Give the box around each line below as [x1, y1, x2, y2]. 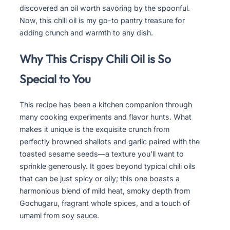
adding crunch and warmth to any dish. [20, 28, 153, 37]
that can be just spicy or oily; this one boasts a [20, 174, 180, 183]
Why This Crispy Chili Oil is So [20, 51, 171, 67]
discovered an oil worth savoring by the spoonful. [20, 4, 190, 13]
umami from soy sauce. [20, 211, 99, 220]
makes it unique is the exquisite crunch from [20, 125, 169, 134]
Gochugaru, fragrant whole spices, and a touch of [20, 199, 190, 208]
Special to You [20, 71, 91, 87]
